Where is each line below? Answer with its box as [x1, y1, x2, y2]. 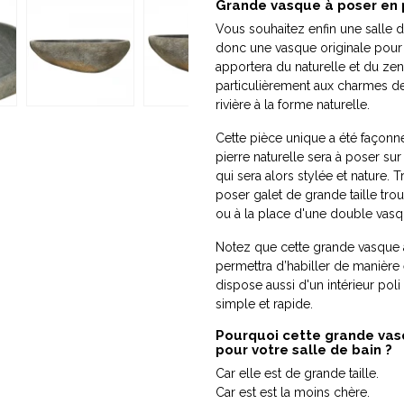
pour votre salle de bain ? [216, 342, 392, 359]
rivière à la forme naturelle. [216, 97, 370, 113]
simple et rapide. [216, 297, 313, 312]
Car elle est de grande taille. [216, 366, 379, 381]
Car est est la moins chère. [216, 385, 370, 400]
